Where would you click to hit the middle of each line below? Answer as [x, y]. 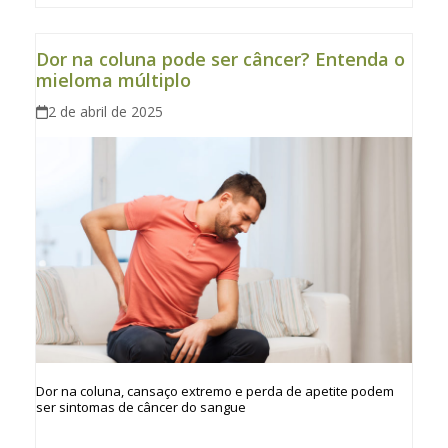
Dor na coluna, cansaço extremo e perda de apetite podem [214, 391]
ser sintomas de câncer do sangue [140, 407]
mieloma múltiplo [113, 80]
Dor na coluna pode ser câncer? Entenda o [220, 59]
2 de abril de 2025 [106, 112]
